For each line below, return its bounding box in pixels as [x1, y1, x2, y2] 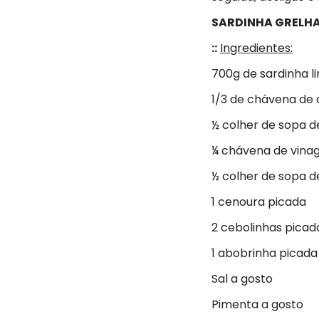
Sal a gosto [211, 270, 273, 287]
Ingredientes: [220, 39, 293, 56]
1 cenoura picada [211, 193, 306, 210]
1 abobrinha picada [211, 244, 318, 261]
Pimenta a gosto [211, 296, 303, 313]
